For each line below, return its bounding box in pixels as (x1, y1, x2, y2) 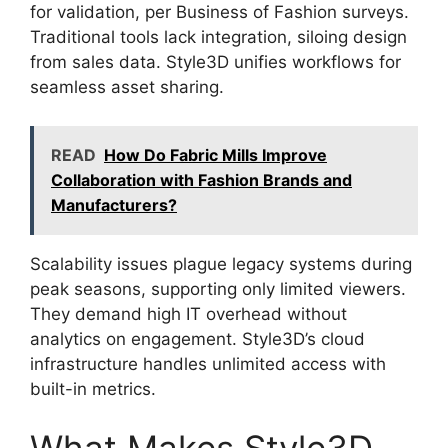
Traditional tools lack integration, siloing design (30, 27, 407, 47)
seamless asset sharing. (30, 77, 224, 97)
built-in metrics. (30, 378, 156, 399)
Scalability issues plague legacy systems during (30, 253, 412, 274)
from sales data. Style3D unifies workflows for (30, 52, 401, 72)
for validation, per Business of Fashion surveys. (30, 2, 409, 22)
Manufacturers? (51, 194, 177, 215)
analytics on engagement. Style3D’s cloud (30, 328, 365, 349)
